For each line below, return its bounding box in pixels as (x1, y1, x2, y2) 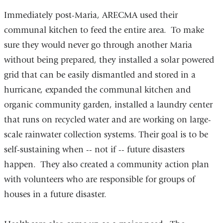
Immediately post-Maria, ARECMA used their (3, 10, 178, 21)
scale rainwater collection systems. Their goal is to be (3, 129, 208, 140)
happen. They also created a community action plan (3, 159, 209, 170)
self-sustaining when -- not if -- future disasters (3, 144, 185, 155)
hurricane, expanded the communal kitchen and (3, 85, 191, 96)
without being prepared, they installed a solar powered (3, 55, 214, 66)
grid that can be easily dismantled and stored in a (3, 70, 196, 81)
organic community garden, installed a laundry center (3, 100, 213, 111)
